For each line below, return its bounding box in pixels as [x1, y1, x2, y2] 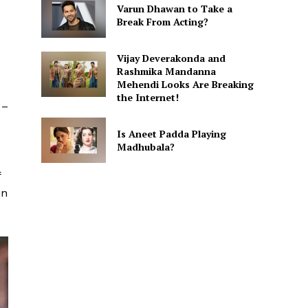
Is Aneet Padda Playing [116, 126, 226, 140]
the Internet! [116, 91, 179, 104]
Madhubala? [116, 140, 175, 153]
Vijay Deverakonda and [116, 52, 225, 65]
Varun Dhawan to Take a [116, 2, 232, 16]
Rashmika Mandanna [116, 65, 216, 78]
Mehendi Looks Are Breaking [116, 78, 254, 91]
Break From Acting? [116, 15, 208, 29]
